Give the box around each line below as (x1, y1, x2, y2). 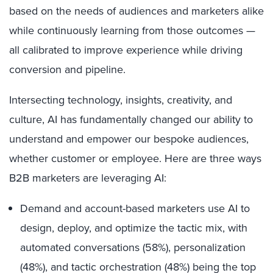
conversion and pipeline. (9, 62, 126, 77)
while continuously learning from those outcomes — (9, 23, 255, 38)
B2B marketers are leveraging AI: (9, 170, 166, 186)
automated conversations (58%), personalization (20, 239, 246, 255)
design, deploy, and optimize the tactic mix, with (20, 220, 247, 236)
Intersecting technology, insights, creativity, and (9, 92, 232, 108)
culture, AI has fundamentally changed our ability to (9, 112, 253, 127)
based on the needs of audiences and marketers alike (9, 3, 264, 19)
